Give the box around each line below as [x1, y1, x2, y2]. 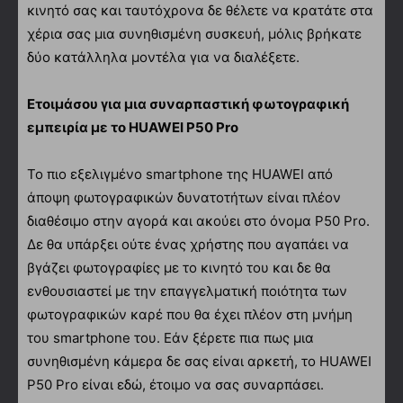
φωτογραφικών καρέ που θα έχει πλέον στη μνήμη [27, 305, 353, 323]
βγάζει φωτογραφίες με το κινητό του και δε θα [27, 258, 331, 276]
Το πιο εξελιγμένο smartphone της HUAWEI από [27, 165, 333, 183]
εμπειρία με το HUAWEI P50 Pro [27, 118, 238, 136]
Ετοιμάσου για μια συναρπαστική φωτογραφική [27, 94, 349, 112]
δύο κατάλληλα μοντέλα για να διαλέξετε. [27, 48, 300, 66]
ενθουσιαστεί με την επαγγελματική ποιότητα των [27, 282, 347, 300]
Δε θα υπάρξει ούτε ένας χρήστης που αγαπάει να [27, 235, 349, 253]
